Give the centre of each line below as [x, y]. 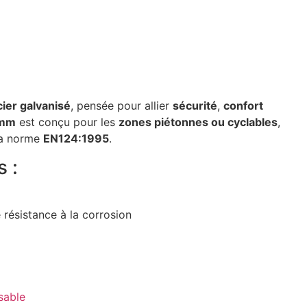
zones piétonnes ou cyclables [198, 122]
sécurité [195, 105]
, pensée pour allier [121, 105]
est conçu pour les [67, 122]
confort [243, 105]
